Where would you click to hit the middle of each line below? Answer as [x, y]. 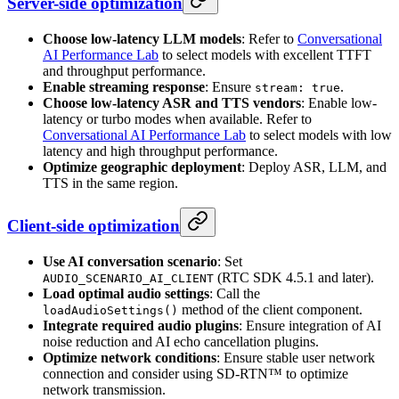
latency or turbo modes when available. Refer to [177, 118]
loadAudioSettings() [110, 310]
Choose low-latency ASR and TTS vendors [172, 102]
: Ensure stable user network [296, 358]
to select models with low [319, 134]
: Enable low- [339, 102]
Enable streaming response [124, 86]
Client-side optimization [94, 226]
